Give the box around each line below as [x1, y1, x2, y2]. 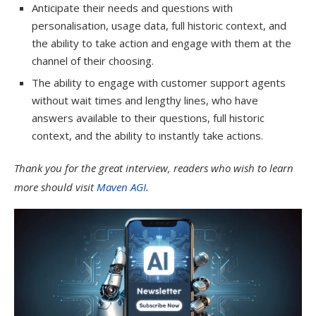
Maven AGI [97, 180, 146, 194]
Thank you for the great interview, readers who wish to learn [14, 161, 293, 175]
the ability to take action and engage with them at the [32, 36, 291, 50]
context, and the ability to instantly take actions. [32, 128, 263, 142]
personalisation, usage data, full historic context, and [32, 18, 286, 32]
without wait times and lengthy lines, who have [32, 93, 258, 107]
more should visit [14, 180, 97, 194]
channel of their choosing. [32, 54, 154, 68]
